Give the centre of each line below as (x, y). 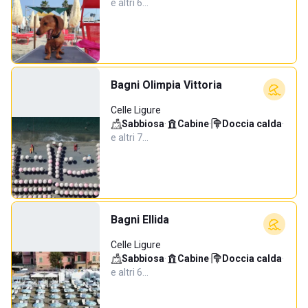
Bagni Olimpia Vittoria (166, 85)
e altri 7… (130, 137)
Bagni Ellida (140, 220)
